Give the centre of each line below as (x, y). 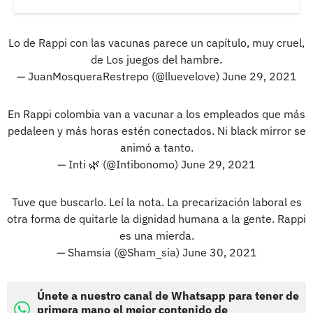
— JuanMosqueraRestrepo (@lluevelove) (119, 76)
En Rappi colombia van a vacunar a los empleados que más (156, 114)
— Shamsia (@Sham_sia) (119, 252)
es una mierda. (156, 235)
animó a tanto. (156, 147)
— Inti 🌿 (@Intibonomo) (119, 164)
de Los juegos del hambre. (156, 59)
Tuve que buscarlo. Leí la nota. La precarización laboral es (156, 202)
